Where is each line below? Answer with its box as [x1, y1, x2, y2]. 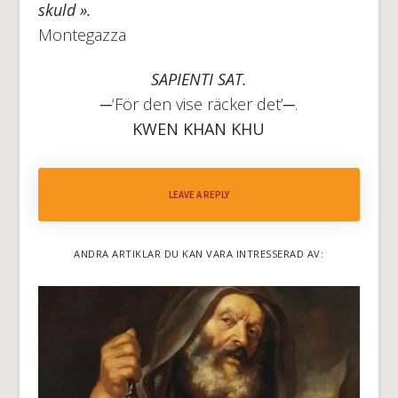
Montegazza [37, 23, 126, 45]
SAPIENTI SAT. [150, 68, 247, 90]
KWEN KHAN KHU [132, 117, 266, 139]
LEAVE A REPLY [168, 187, 229, 201]
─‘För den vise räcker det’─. [99, 92, 298, 115]
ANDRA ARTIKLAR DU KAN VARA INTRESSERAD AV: [74, 246, 324, 260]
